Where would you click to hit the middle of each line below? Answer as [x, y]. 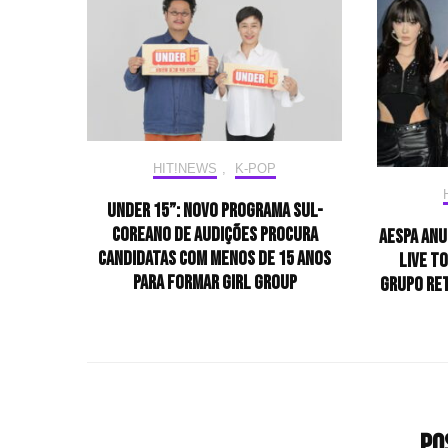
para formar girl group [214, 283]
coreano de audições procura [214, 235]
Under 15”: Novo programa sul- [214, 211]
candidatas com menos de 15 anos [214, 259]
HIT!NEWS [185, 169]
